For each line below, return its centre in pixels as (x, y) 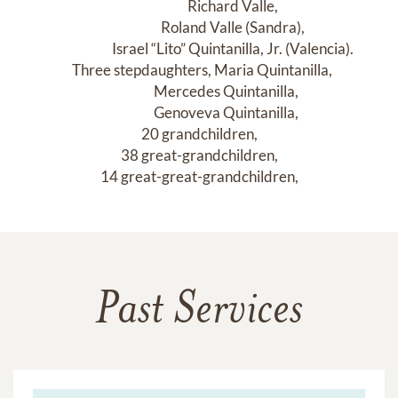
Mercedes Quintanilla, (127, 92)
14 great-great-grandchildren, (199, 177)
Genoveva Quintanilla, (127, 113)
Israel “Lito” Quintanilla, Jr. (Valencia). (78, 49)
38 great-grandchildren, (199, 155)
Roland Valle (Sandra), (127, 28)
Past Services (199, 312)
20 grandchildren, (199, 134)
